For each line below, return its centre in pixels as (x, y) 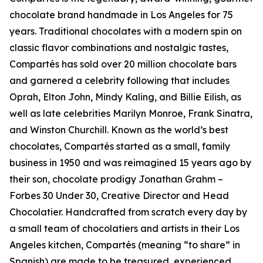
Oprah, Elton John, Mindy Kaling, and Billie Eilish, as (125, 97)
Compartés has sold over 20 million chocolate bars (123, 64)
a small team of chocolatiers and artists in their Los (124, 228)
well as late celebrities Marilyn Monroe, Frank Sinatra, (131, 113)
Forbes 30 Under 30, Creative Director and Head (119, 195)
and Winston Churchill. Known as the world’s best (119, 130)
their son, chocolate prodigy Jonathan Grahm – (116, 179)
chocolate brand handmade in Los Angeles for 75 (121, 15)
